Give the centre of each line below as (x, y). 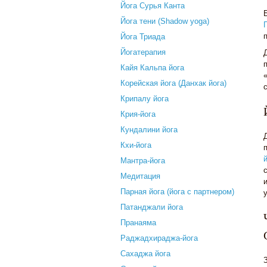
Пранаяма (138, 223)
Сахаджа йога (145, 254)
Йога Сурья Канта (153, 6)
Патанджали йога (152, 207)
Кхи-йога (136, 145)
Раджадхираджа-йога (159, 238)
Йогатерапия (143, 52)
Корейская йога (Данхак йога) (173, 83)
